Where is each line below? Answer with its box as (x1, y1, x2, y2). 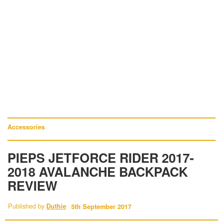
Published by (8, 201, 46, 211)
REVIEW (7, 176, 57, 195)
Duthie (46, 202, 66, 211)
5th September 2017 (71, 202, 131, 211)
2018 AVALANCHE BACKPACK (7, 162, 188, 181)
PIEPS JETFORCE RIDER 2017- (7, 148, 194, 167)
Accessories (7, 122, 45, 131)
